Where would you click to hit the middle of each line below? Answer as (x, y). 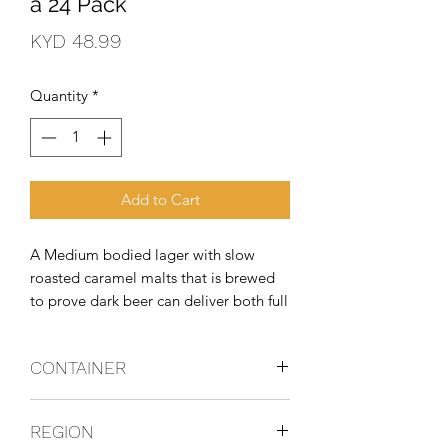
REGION (62, 431)
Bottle (50, 409)
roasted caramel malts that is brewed (152, 277)
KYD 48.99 (76, 41)
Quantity (59, 95)
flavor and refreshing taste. (117, 323)
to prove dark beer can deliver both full (159, 300)
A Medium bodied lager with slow (142, 254)
